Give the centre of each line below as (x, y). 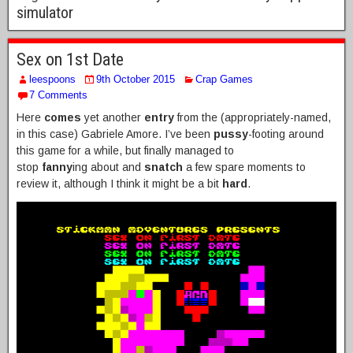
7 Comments (58, 95)
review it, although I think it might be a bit (119, 184)
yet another (113, 118)
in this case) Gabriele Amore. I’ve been (115, 134)
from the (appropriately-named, (253, 118)
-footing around (286, 134)
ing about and (108, 167)
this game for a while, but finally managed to (125, 151)
